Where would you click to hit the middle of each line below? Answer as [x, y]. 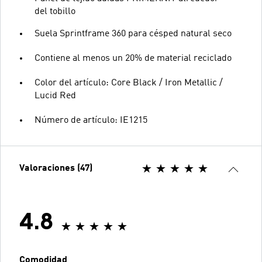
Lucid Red [55, 96]
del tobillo [55, 11]
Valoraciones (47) [56, 168]
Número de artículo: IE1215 [91, 120]
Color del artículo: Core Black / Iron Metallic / [129, 83]
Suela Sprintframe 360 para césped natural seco [133, 34]
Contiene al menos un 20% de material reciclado [133, 58]
